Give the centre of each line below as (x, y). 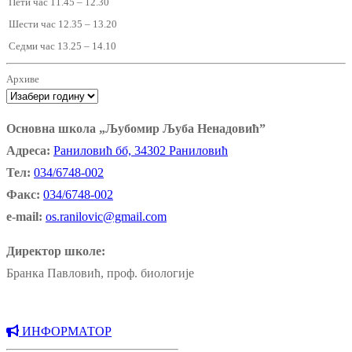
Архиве (23, 79)
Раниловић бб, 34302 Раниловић (141, 151)
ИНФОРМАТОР (65, 332)
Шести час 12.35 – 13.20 (62, 24)
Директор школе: (56, 251)
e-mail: (24, 217)
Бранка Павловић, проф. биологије (100, 273)
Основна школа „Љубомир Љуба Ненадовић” (136, 129)
